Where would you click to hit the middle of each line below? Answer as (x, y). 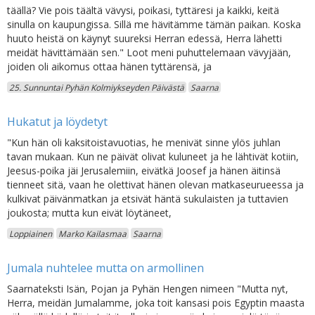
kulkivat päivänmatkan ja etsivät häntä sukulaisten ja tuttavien (148, 199)
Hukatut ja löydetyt (57, 122)
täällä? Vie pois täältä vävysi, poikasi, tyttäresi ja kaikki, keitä (143, 10)
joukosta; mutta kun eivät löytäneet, (89, 213)
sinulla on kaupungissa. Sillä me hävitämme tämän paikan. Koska (154, 24)
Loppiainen (31, 233)
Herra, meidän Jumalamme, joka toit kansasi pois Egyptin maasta (156, 303)
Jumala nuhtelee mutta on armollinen (105, 268)
